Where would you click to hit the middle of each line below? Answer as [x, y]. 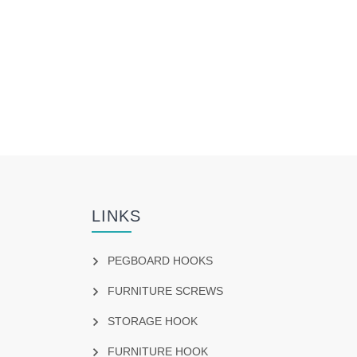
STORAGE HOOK [152, 322]
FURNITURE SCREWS [165, 291]
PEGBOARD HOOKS [160, 261]
